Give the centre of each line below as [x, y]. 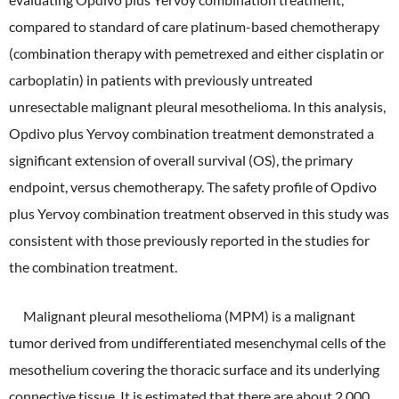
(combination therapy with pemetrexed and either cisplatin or [196, 53]
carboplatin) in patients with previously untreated [161, 80]
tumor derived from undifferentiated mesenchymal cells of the [197, 342]
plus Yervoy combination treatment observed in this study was [199, 213]
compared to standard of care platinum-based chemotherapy [194, 26]
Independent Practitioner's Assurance [170, 72]
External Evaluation [114, 30]
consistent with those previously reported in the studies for [189, 240]
